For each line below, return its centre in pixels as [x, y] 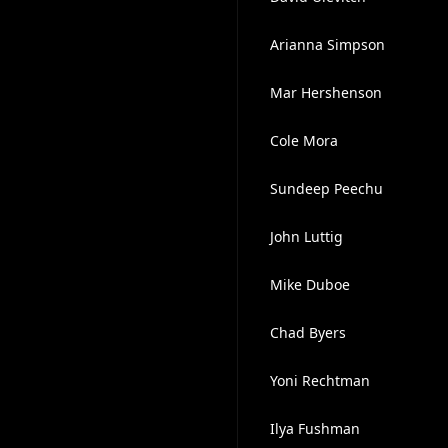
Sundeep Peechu [326, 188]
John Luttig [306, 236]
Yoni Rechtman [319, 380]
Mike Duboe [309, 284]
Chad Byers [307, 332]
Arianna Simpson [327, 44]
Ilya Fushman [314, 428]
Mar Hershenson [325, 92]
